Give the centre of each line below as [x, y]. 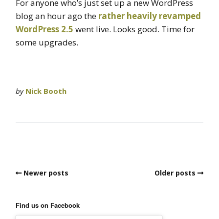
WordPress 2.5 [44, 29]
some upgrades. [47, 42]
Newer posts [46, 173]
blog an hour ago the [57, 16]
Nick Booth [46, 91]
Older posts [175, 173]
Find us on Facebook [48, 205]
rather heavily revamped [150, 16]
